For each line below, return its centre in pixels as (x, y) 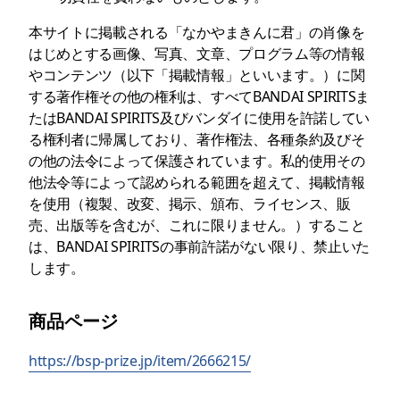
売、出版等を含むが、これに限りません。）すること (197, 225)
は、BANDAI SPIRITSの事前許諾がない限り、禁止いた (200, 246)
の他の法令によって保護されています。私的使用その (197, 160)
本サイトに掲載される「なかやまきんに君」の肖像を (197, 32)
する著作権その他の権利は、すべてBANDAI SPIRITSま (200, 96)
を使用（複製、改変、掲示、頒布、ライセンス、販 (190, 203)
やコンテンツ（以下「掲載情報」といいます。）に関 (197, 75)
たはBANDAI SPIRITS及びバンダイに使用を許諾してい (200, 117)
